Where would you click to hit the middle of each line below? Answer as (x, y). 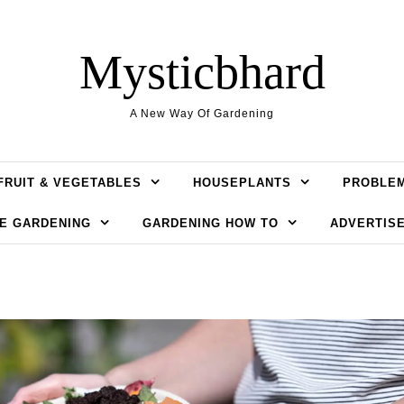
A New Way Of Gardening (202, 114)
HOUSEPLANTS (242, 183)
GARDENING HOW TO (211, 223)
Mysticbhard (202, 72)
